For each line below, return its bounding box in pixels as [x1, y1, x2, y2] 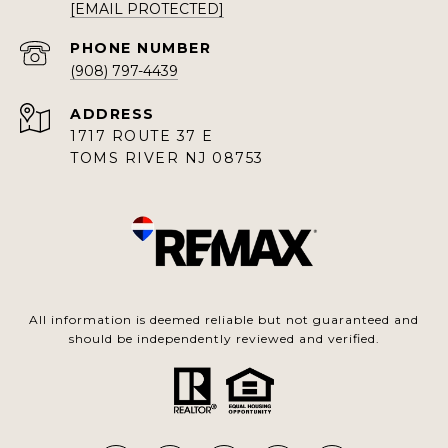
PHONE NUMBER [70, 39, 211, 58]
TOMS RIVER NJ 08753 [70, 149, 264, 168]
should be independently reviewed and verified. [68, 331, 380, 347]
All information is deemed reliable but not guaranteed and [29, 312, 419, 328]
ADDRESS [70, 105, 155, 124]
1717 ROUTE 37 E [70, 127, 214, 146]
